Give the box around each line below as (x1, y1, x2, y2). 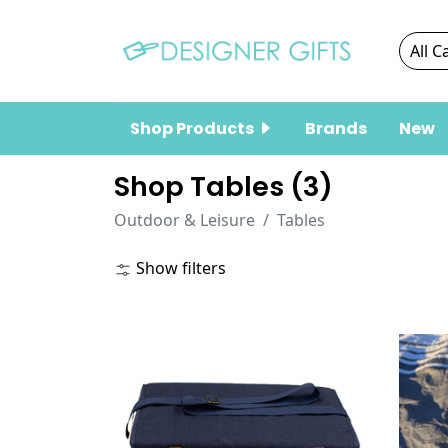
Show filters (132, 257, 226, 279)
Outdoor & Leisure (114, 209, 255, 231)
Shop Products (130, 117, 257, 140)
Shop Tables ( (114, 168, 303, 205)
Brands (305, 117, 367, 140)
